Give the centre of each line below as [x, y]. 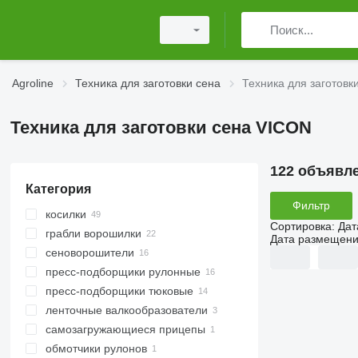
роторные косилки [109, 233]
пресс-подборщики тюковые [119, 291]
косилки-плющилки [112, 253]
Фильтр [311, 206]
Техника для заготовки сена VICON [161, 127]
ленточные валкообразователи [126, 310]
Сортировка [300, 226]
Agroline [33, 83]
